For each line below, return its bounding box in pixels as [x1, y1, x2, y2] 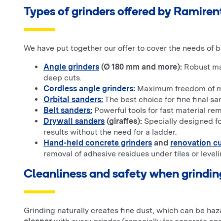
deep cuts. [43, 73, 81, 83]
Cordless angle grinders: [43, 84, 135, 94]
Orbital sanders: [43, 95, 103, 105]
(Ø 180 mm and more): [99, 62, 182, 72]
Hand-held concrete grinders [43, 138, 152, 148]
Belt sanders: [43, 106, 92, 115]
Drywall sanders [43, 116, 105, 126]
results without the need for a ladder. [43, 127, 177, 137]
